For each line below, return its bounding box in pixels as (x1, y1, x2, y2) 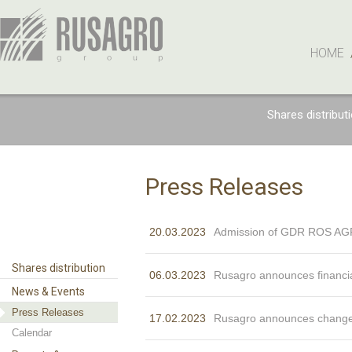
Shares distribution (12, 262, 105, 274)
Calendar (12, 327, 52, 339)
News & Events (12, 285, 85, 298)
